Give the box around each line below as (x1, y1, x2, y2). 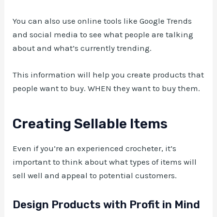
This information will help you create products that (13, 70, 204, 80)
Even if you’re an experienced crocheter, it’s (13, 143, 177, 154)
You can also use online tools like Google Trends (13, 15, 192, 26)
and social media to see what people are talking (13, 29, 194, 39)
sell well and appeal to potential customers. (13, 170, 177, 181)
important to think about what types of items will (13, 157, 197, 167)
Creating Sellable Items (13, 116, 168, 132)
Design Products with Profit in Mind (13, 198, 201, 212)
